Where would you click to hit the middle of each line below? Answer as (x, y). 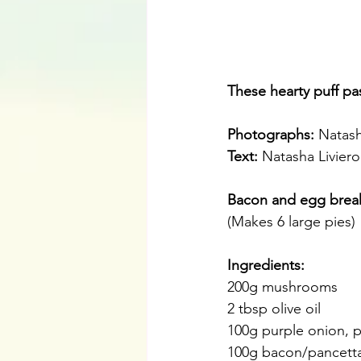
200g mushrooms (282, 287)
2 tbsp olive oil (274, 309)
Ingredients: (266, 266)
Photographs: (273, 135)
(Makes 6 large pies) (291, 222)
